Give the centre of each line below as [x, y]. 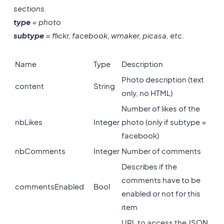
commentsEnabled [49, 186]
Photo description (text [162, 79]
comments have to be [161, 180]
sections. [30, 8]
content [29, 86]
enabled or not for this [161, 193]
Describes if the [149, 166]
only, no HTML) [147, 93]
